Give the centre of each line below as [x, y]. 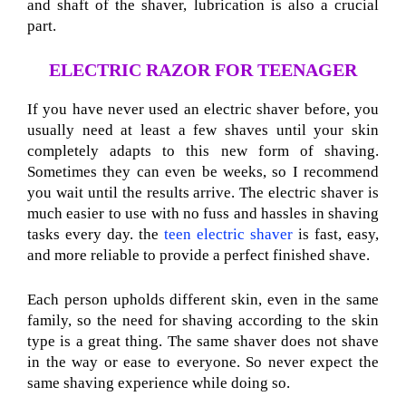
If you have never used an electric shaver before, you [203, 110]
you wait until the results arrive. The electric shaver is [203, 193]
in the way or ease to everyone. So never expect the [203, 362]
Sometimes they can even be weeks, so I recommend [203, 172]
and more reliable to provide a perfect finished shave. [198, 256]
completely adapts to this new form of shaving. [203, 151]
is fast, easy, [336, 235]
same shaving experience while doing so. [159, 382]
